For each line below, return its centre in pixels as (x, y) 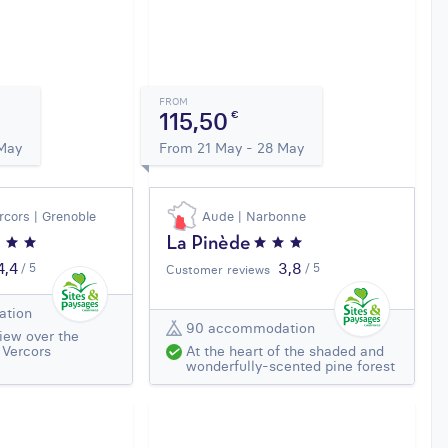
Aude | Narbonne (254, 216)
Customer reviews (218, 270)
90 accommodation (251, 327)
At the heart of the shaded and (285, 351)
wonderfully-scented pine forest (291, 366)
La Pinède (209, 244)
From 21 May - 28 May (232, 148)
